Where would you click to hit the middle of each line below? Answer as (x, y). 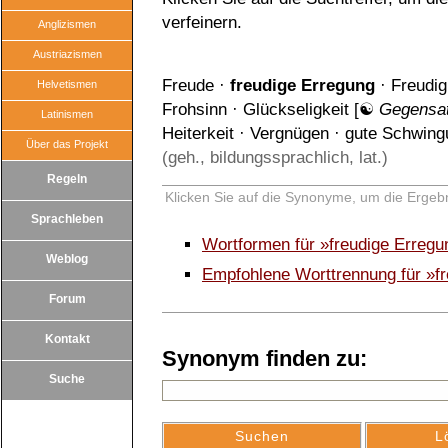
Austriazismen (67, 54)
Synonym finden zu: (264, 358)
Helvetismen (67, 84)
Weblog (67, 259)
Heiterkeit (198, 133)
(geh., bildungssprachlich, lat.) (275, 157)
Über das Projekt (67, 144)
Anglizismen (67, 24)
